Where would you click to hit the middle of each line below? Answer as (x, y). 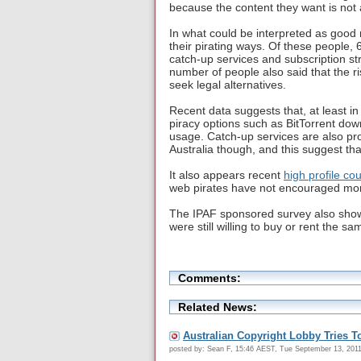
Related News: (218, 307)
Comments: (210, 278)
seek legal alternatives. (228, 85)
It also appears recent (226, 175)
